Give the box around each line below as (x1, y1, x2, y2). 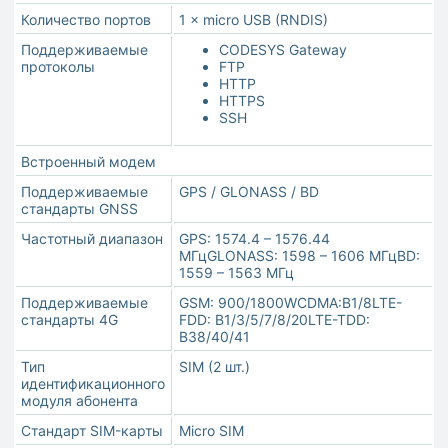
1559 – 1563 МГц (179, 264, 294, 282)
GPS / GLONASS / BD (179, 183, 319, 201)
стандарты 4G (21, 311, 118, 329)
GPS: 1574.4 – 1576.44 (179, 230, 330, 248)
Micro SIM (179, 422, 244, 440)
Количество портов (21, 11, 151, 29)
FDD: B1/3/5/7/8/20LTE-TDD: (179, 311, 370, 329)
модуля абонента (21, 392, 138, 410)
